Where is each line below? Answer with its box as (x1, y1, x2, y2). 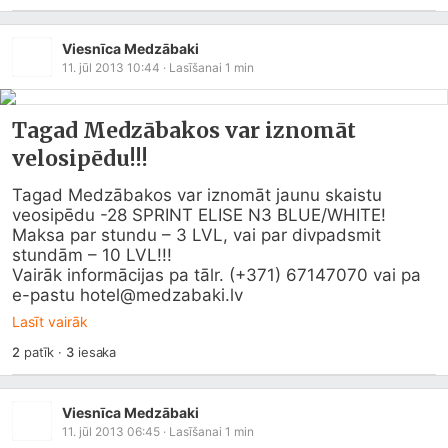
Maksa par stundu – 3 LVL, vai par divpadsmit (12, 225, 381, 245)
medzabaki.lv (136, 285, 243, 305)
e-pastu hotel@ (12, 285, 136, 305)
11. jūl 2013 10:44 (62, 59, 160, 75)
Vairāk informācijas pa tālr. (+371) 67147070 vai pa (12, 265, 421, 285)
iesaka (73, 344, 117, 360)
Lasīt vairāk (12, 313, 88, 330)
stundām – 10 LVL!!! (12, 245, 177, 265)
